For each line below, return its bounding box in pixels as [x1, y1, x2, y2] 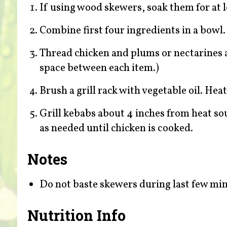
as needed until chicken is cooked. [39, 121, 193, 136]
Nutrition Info [27, 205, 126, 225]
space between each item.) [39, 61, 159, 76]
